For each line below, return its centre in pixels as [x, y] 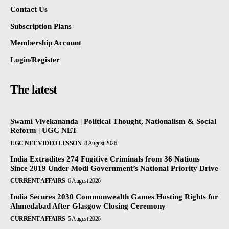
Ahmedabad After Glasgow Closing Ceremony [88, 206]
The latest [33, 89]
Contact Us [29, 9]
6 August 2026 [84, 181]
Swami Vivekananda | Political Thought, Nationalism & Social [113, 121]
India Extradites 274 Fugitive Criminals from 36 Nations [105, 159]
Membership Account [46, 43]
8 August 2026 [100, 143]
